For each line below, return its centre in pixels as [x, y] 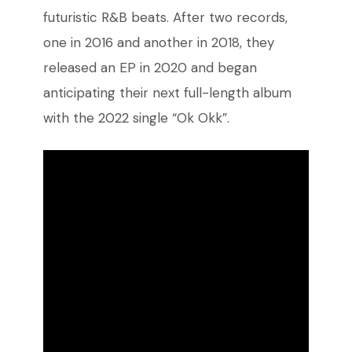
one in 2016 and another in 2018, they [158, 43]
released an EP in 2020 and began [150, 68]
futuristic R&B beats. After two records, [165, 18]
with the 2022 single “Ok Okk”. [136, 118]
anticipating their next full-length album [167, 93]
